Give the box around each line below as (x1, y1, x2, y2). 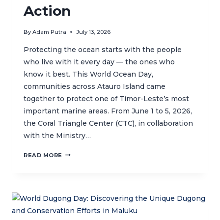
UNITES (62, 159, 87, 166)
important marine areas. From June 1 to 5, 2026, (24, 106, 192, 115)
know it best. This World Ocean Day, (24, 69, 153, 79)
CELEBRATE (62, 208, 102, 216)
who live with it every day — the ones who (24, 57, 175, 66)
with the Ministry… (24, 131, 91, 140)
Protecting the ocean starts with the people (24, 45, 182, 54)
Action (24, 2, 71, 20)
